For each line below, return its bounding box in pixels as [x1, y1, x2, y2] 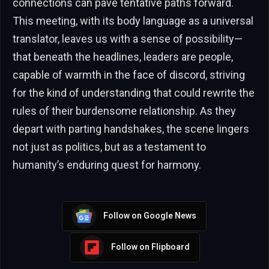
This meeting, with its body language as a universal [13, 14, 253, 27]
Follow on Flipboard [110, 242, 190, 252]
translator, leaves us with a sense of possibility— [13, 32, 243, 45]
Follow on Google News [103, 211, 196, 221]
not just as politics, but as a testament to [13, 140, 206, 153]
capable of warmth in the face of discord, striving [13, 68, 245, 81]
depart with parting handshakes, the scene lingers [13, 122, 249, 135]
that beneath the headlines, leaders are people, [13, 50, 233, 63]
